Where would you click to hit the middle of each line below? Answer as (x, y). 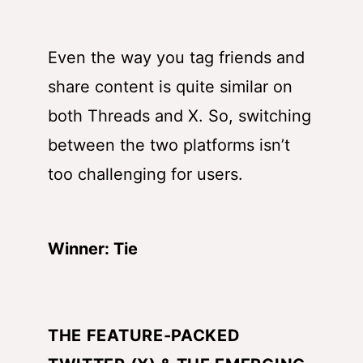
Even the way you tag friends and (176, 58)
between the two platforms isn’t (169, 145)
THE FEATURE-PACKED (144, 336)
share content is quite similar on (170, 87)
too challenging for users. (145, 175)
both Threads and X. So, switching (179, 116)
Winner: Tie (93, 249)
